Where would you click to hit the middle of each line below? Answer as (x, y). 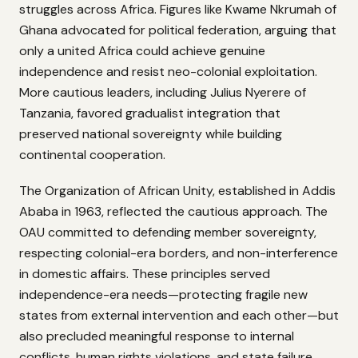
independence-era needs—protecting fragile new (163, 294)
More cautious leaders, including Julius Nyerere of (163, 93)
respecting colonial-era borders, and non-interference (179, 253)
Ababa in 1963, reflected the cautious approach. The (173, 211)
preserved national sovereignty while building (151, 134)
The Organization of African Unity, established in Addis (177, 190)
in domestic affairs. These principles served (145, 273)
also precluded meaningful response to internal (157, 336)
